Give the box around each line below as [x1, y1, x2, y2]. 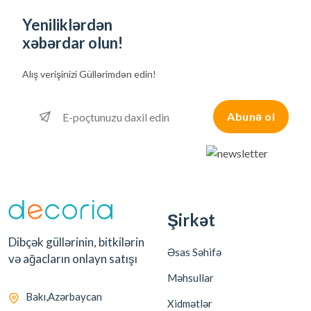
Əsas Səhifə [167, 246, 221, 258]
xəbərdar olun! [22, 33, 123, 52]
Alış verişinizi [22, 68, 77, 80]
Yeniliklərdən [22, 15, 112, 34]
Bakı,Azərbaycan [26, 290, 102, 303]
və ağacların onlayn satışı [8, 251, 137, 267]
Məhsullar [167, 271, 214, 284]
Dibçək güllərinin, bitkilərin [8, 235, 144, 250]
